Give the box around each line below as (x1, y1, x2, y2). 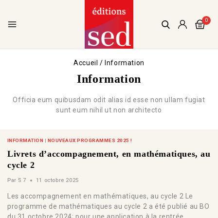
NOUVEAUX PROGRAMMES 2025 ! (47, 137, 132, 143)
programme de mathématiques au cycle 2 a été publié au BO (7, 202, 210, 210)
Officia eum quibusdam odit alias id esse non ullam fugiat (13, 95, 205, 104)
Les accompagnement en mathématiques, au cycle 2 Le (7, 192, 194, 200)
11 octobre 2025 (36, 177, 79, 183)
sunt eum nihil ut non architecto (56, 106, 162, 114)
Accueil (73, 58, 98, 67)
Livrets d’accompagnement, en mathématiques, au (7, 149, 211, 159)
